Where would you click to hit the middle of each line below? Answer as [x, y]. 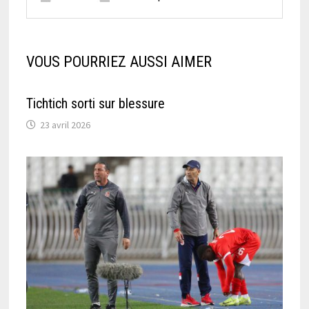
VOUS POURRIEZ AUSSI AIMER [119, 62]
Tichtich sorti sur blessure [95, 104]
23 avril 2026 [65, 125]
